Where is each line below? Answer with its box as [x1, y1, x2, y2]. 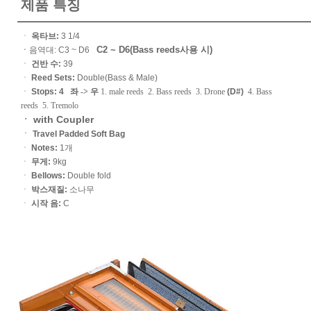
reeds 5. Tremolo [21, 101, 78, 110]
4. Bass [246, 87, 272, 96]
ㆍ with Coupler [21, 114, 94, 125]
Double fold [65, 171, 111, 180]
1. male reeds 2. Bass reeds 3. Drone [101, 87, 225, 96]
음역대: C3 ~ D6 [29, 45, 94, 55]
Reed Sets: [31, 73, 75, 83]
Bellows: [31, 171, 65, 180]
